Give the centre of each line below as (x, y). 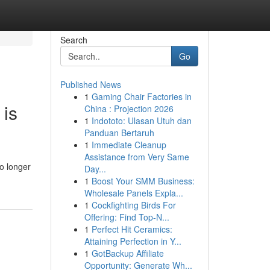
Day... (95, 169)
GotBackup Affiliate (127, 253)
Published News (90, 84)
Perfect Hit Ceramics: (132, 229)
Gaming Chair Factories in (141, 96)
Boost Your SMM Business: (143, 181)
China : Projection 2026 (129, 108)
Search (74, 40)
